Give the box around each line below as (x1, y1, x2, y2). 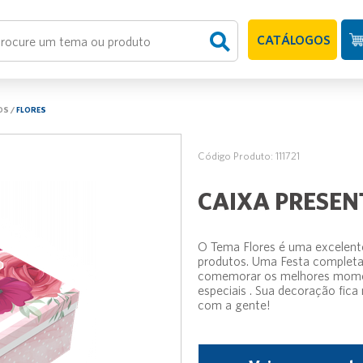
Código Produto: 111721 (198, 150, 300, 162)
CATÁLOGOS (256, 32, 331, 47)
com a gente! (198, 297, 271, 312)
